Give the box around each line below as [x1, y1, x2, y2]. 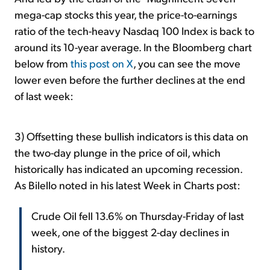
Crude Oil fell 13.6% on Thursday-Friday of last [31, 208, 244, 222]
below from [14, 55, 71, 70]
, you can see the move [133, 55, 240, 70]
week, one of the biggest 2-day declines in [31, 224, 230, 239]
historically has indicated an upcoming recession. [14, 161, 242, 175]
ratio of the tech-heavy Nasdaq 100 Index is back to [14, 23, 254, 37]
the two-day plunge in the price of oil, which [14, 145, 221, 159]
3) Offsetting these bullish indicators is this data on [14, 128, 248, 143]
